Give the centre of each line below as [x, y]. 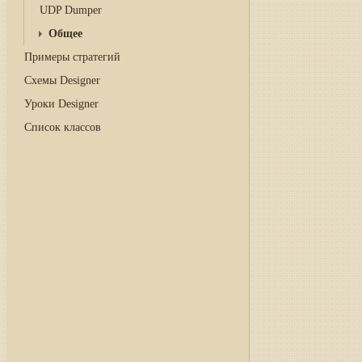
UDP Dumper [70, 10]
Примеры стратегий [72, 57]
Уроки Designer [61, 104]
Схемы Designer [62, 80]
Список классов [63, 127]
